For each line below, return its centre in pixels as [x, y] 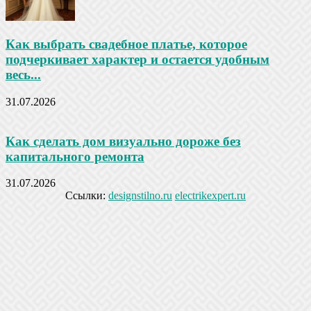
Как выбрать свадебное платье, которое [126, 44]
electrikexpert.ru [210, 196]
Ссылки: [87, 196]
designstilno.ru [140, 196]
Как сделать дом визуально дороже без [123, 141]
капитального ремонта [75, 156]
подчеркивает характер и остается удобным [137, 60]
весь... [23, 75]
